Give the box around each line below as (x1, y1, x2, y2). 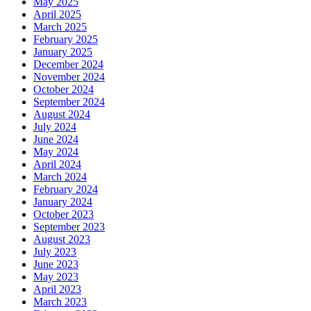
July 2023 (33, 245, 76, 258)
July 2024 (33, 120, 76, 133)
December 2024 (33, 58, 103, 70)
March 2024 (33, 170, 87, 183)
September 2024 (33, 95, 105, 108)
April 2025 (33, 8, 81, 20)
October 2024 (33, 83, 94, 95)
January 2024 (33, 195, 92, 208)
